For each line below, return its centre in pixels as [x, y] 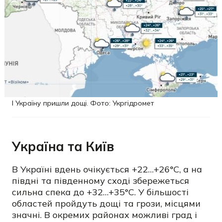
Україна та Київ [63, 146]
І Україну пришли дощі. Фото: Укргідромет [83, 103]
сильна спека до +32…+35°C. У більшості [100, 192]
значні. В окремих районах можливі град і [105, 215]
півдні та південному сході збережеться [101, 181]
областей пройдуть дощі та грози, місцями [106, 203]
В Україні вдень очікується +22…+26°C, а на [107, 169]
